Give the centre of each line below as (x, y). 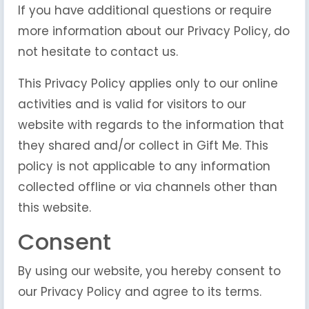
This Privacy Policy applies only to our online (148, 83)
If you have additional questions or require (145, 10)
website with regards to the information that (151, 125)
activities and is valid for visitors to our (132, 104)
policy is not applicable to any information (144, 166)
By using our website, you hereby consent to (149, 271)
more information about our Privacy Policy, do (154, 31)
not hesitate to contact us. (98, 52)
